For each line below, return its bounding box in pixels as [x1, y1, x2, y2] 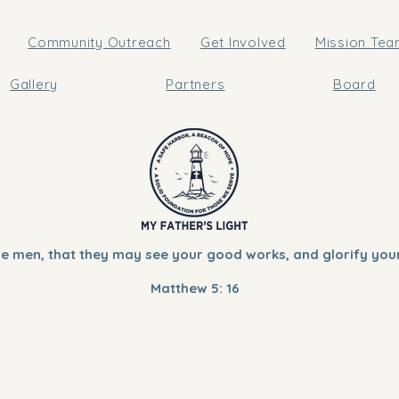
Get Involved [199, 34, 286, 51]
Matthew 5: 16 [151, 280, 240, 297]
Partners [166, 76, 225, 93]
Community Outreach [28, 34, 171, 51]
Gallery [9, 76, 59, 93]
